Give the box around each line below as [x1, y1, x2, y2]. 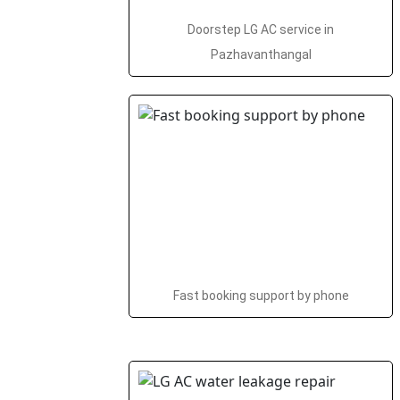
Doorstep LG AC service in [187, 22, 334, 37]
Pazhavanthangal [210, 47, 312, 62]
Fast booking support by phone [172, 288, 349, 303]
